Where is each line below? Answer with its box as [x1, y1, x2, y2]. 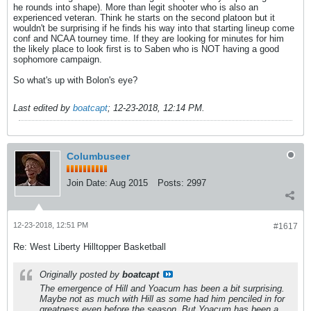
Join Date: [67, 178, 108, 188]
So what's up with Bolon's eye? [13, 75, 137, 85]
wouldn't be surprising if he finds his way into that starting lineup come [13, 23, 294, 33]
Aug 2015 [110, 178, 148, 188]
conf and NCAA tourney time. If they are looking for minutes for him [13, 33, 284, 44]
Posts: [158, 178, 184, 188]
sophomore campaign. [13, 54, 102, 65]
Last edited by [13, 103, 73, 113]
